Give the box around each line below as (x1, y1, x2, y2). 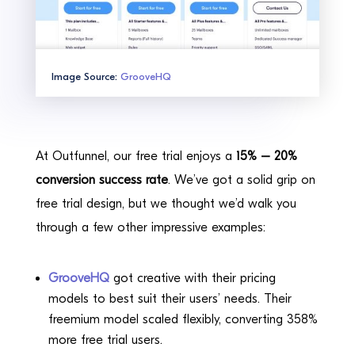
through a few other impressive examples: (35, 219, 265, 235)
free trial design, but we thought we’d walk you (35, 196, 296, 211)
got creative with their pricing (109, 270, 276, 285)
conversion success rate (35, 172, 168, 187)
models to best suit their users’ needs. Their (48, 291, 292, 306)
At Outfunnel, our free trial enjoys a (35, 148, 236, 163)
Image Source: (51, 70, 120, 82)
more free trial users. (48, 332, 166, 347)
